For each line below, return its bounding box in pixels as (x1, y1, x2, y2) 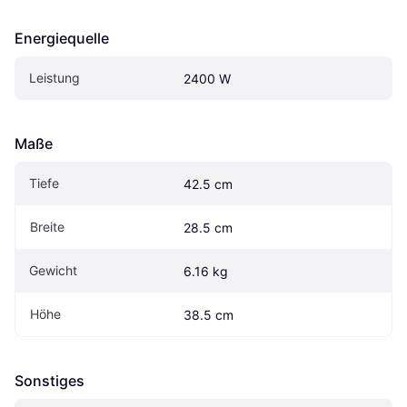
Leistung (29, 69, 80, 85)
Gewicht (29, 262, 77, 278)
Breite (30, 218, 65, 234)
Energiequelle (15, 28, 109, 47)
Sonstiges (15, 371, 84, 390)
